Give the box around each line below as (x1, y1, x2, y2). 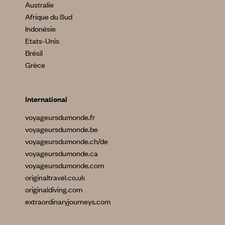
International (25, 93, 68, 104)
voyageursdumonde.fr (25, 111, 95, 122)
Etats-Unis (25, 35, 60, 46)
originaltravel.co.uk (25, 172, 86, 182)
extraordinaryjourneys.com (25, 196, 111, 206)
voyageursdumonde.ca (25, 148, 98, 158)
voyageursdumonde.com (25, 160, 104, 170)
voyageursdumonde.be (25, 124, 98, 134)
